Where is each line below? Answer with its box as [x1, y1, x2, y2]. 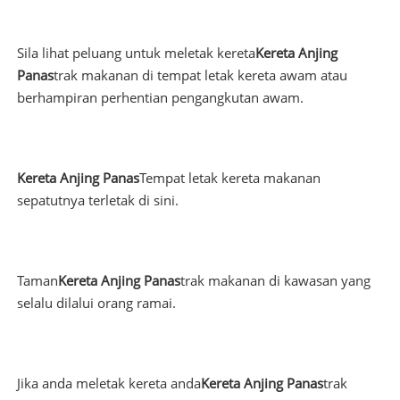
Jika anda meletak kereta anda [16, 374, 201, 393]
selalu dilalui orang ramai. [16, 294, 176, 312]
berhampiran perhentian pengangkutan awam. [16, 88, 304, 107]
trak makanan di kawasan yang [179, 271, 371, 290]
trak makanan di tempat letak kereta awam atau [53, 66, 347, 85]
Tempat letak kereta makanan [138, 169, 321, 187]
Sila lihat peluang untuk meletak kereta [16, 44, 255, 62]
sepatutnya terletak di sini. [16, 191, 179, 210]
